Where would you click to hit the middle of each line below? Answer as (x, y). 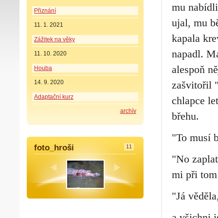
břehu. (185, 116)
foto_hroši (54, 147)
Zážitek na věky (54, 39)
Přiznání (45, 10)
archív (128, 111)
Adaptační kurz (54, 97)
